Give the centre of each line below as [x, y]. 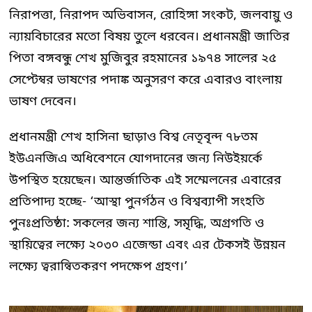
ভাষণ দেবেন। [43, 101]
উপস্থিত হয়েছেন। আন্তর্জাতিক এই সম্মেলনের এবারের [145, 180]
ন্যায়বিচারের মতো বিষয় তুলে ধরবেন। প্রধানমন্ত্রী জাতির [149, 37]
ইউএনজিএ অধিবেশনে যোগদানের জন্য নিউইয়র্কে [136, 158]
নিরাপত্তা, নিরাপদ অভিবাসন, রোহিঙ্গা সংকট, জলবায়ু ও [151, 15]
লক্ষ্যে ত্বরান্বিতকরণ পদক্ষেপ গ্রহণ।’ [99, 266]
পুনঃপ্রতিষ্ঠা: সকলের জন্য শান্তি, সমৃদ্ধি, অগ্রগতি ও [136, 223]
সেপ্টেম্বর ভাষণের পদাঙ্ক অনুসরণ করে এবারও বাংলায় [146, 80]
